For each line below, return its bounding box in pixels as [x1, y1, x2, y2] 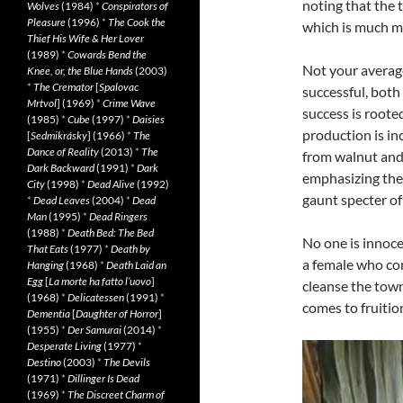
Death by [111, 242, 150, 255]
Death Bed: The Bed [67, 226, 154, 239]
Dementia [27, 307, 70, 320]
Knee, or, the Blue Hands [27, 64, 133, 77]
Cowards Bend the [67, 48, 147, 61]
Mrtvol [27, 96, 57, 110]
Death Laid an [106, 258, 166, 272]
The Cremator [33, 80, 94, 94]
